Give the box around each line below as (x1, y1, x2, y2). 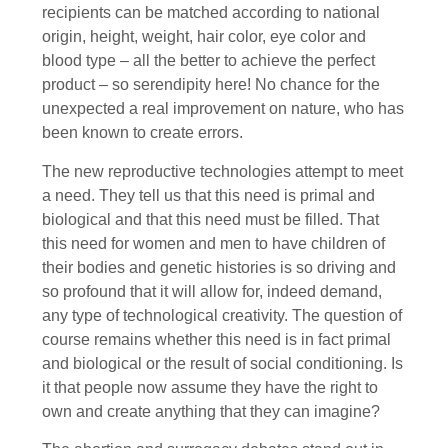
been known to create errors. (42, 124, 243, 142)
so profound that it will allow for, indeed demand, (42, 282, 382, 300)
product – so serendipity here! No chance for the (42, 76, 380, 94)
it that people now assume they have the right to (42, 378, 378, 396)
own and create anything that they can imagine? (42, 402, 380, 420)
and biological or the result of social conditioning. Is (42, 354, 403, 372)
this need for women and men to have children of (42, 234, 385, 252)
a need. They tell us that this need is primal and (42, 186, 375, 204)
